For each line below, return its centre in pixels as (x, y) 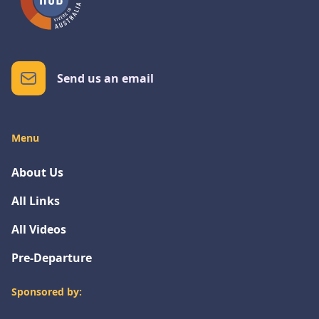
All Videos (39, 229)
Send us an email (105, 78)
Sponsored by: (47, 292)
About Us (37, 172)
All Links (36, 201)
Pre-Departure (52, 258)
